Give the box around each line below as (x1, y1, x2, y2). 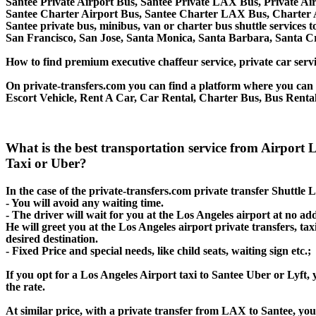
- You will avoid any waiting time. (6, 197, 164, 209)
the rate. (6, 281, 45, 293)
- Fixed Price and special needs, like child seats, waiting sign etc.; (6, 245, 311, 257)
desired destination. (6, 233, 98, 245)
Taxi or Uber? (6, 156, 87, 171)
